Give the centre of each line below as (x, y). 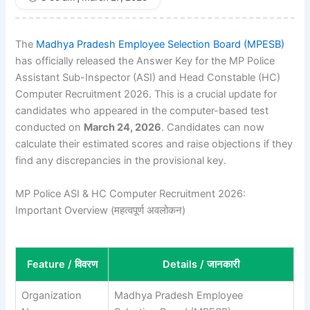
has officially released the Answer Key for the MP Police (145, 61)
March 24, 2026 (123, 128)
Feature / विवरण (62, 265)
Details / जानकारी (201, 265)
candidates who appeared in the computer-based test (142, 111)
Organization (52, 296)
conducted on (50, 128)
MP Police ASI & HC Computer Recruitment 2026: (131, 193)
